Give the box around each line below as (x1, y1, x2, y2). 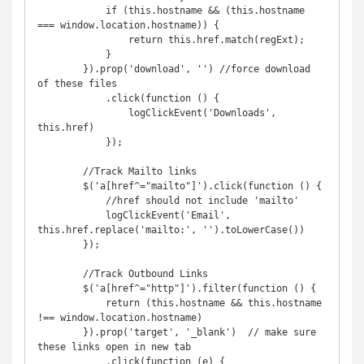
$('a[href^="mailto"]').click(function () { (37, 180, 83, 192)
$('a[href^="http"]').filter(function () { (37, 283, 83, 294)
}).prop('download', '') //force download (37, 63, 83, 75)
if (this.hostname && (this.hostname (37, 5, 106, 16)
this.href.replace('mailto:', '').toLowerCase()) (37, 224, 305, 236)
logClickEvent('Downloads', (37, 107, 128, 119)
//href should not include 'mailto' (37, 195, 106, 206)
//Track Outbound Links (37, 268, 83, 279)
